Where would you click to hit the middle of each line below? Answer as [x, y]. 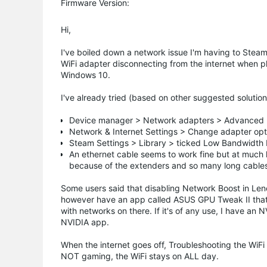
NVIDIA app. [85, 222]
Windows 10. [86, 74]
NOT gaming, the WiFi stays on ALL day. [140, 256]
